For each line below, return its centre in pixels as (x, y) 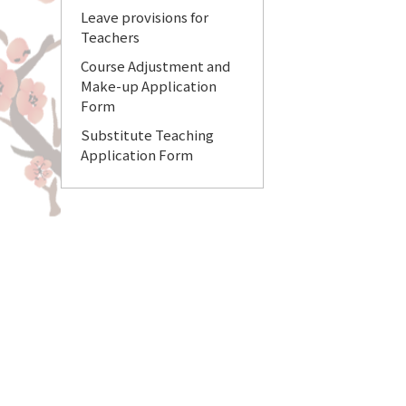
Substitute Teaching (148, 134)
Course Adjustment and (156, 65)
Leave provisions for (145, 16)
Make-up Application (149, 85)
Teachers (111, 36)
